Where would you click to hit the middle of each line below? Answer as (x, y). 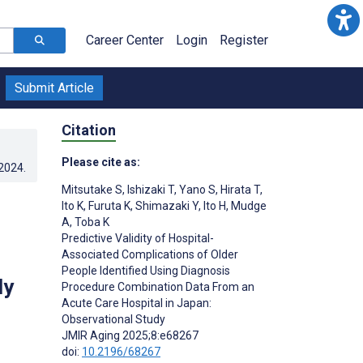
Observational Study (113, 319)
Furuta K (108, 205)
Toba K (91, 222)
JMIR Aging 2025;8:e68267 (130, 335)
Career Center (125, 40)
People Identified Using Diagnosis (146, 270)
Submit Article (54, 88)
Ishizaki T (149, 189)
